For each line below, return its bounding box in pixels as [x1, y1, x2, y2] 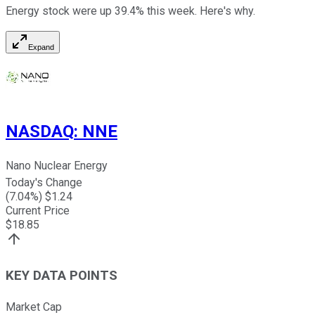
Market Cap [6, 300, 62, 314]
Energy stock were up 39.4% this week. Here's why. [6, 4, 255, 18]
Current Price [6, 204, 70, 218]
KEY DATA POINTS [6, 268, 117, 284]
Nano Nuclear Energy [6, 159, 108, 173]
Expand [28, 42, 54, 51]
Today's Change [6, 176, 82, 190]
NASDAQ [6, 121, 74, 141]
